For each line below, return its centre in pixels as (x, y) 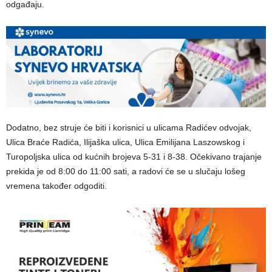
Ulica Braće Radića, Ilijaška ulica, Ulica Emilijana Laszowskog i (125, 142)
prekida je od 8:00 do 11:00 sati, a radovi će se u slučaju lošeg (126, 171)
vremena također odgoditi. (56, 185)
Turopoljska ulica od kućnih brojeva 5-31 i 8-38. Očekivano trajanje (134, 156)
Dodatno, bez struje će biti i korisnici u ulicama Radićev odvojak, (129, 127)
